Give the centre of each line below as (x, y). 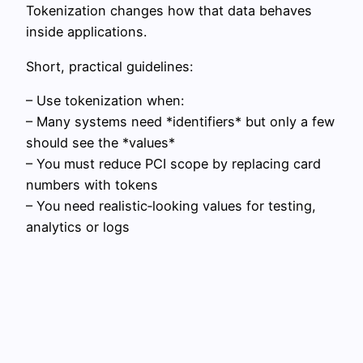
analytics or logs (78, 227)
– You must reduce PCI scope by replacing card (173, 164)
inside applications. (86, 32)
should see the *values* (100, 143)
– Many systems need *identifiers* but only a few (180, 122)
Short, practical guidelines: (109, 66)
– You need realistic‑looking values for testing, (171, 206)
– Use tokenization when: (105, 101)
